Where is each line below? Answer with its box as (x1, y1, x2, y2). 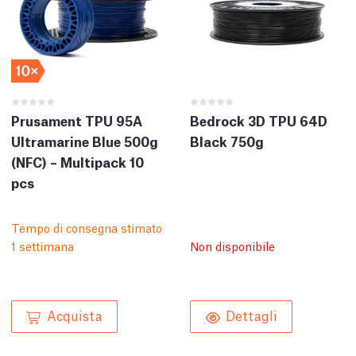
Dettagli (226, 306, 277, 324)
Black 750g (190, 132, 264, 151)
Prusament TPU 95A (11, 111, 142, 130)
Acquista (47, 306, 103, 324)
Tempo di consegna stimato (11, 219, 162, 236)
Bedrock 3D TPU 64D (190, 111, 327, 130)
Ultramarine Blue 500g (11, 132, 158, 151)
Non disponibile (190, 238, 275, 254)
